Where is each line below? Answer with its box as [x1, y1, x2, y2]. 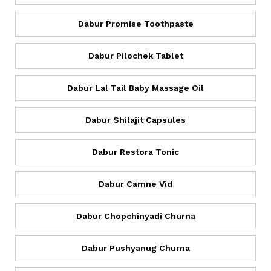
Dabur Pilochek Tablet [88, 50, 183, 60]
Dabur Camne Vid [99, 178, 172, 189]
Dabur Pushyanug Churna [81, 243, 190, 253]
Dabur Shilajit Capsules [85, 114, 186, 125]
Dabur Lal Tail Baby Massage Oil [67, 82, 204, 93]
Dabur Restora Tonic [92, 146, 179, 157]
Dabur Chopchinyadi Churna [76, 211, 195, 221]
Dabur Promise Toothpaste [77, 18, 194, 28]
